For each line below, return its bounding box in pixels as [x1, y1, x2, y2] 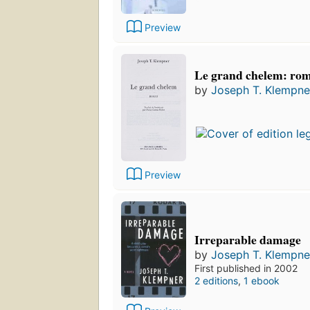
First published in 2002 [194, 262, 298, 275]
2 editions [194, 275, 238, 287]
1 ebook [244, 275, 280, 287]
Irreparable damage [194, 230, 301, 249]
